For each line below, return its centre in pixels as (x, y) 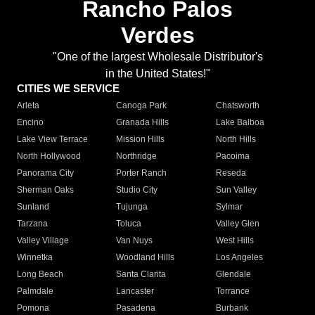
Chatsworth (237, 106)
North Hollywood (49, 156)
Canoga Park (142, 106)
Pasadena (136, 308)
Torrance (232, 291)
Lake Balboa (240, 123)
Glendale (233, 275)
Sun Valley (236, 190)
